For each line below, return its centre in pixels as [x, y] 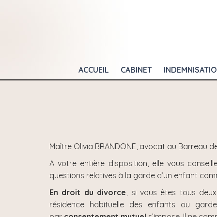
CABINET [136, 70]
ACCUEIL [94, 70]
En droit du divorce [88, 192]
